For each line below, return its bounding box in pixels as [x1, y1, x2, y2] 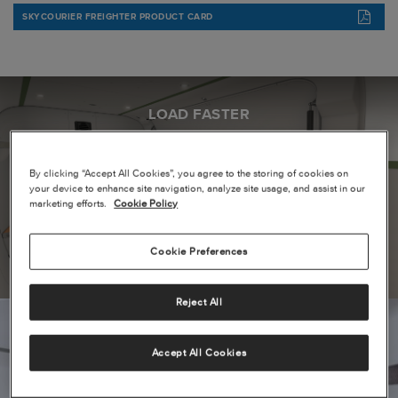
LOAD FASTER [147, 104, 251, 122]
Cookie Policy [114, 198, 179, 210]
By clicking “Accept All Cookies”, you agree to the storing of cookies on [29, 168, 349, 179]
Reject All [175, 297, 223, 308]
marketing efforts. [29, 198, 110, 210]
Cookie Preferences [150, 246, 248, 258]
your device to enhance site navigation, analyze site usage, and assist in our [29, 183, 366, 195]
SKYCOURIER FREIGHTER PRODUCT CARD [22, 12, 213, 22]
